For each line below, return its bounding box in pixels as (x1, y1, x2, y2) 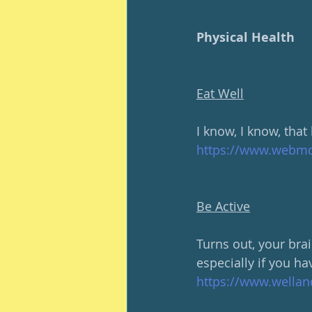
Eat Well (196, 85, 244, 102)
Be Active (196, 198, 250, 214)
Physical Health (196, 29, 295, 46)
